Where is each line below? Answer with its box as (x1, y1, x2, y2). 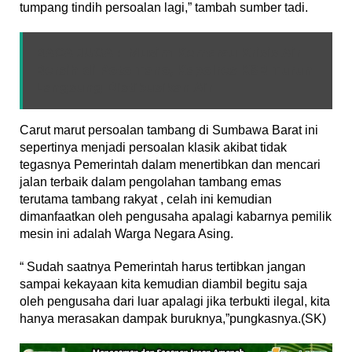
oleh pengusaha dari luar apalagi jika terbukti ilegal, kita (20, 295, 330, 309)
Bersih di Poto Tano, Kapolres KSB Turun (35, 63, 313, 79)
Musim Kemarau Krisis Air (128, 46, 301, 61)
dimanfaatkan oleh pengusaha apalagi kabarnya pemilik (20, 210, 332, 224)
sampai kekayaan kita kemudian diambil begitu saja (20, 277, 307, 291)
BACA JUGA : (35, 46, 120, 61)
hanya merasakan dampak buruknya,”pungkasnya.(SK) (20, 312, 326, 326)
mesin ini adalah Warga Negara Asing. (20, 227, 233, 241)
